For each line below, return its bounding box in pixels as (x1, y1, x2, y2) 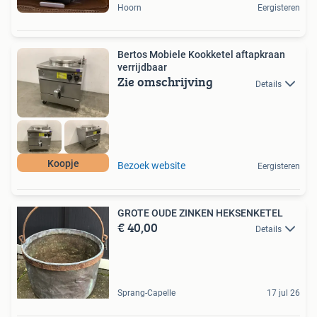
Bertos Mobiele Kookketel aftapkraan (117, 49, 236, 61)
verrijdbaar (117, 62, 167, 74)
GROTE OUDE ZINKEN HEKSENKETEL (117, 207, 283, 219)
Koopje (47, 157, 79, 169)
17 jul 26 (267, 287, 300, 298)
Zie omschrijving (117, 72, 213, 92)
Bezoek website (117, 159, 185, 171)
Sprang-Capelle (117, 287, 175, 298)
